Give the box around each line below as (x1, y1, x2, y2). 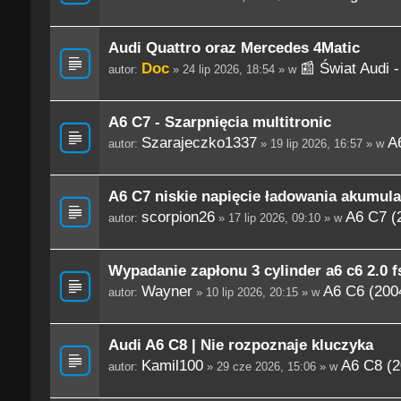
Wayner (141, 282, 192, 301)
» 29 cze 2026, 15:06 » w (202, 360, 341, 374)
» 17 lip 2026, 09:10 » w (214, 211, 346, 226)
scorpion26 (141, 208, 215, 226)
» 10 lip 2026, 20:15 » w (192, 286, 323, 300)
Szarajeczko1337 (141, 133, 257, 152)
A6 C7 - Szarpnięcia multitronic (107, 113, 331, 132)
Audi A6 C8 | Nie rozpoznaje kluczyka (107, 336, 373, 354)
